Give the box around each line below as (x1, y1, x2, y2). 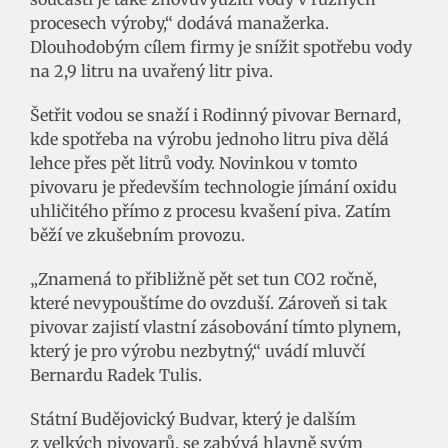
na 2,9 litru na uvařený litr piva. (30, 60, 273, 81)
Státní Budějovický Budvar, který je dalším (30, 408, 356, 429)
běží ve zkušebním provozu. (30, 224, 245, 245)
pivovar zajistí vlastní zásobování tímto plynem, (30, 316, 401, 337)
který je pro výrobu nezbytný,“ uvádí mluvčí (30, 340, 365, 361)
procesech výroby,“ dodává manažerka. (30, 12, 329, 33)
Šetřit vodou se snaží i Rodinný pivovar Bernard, (30, 104, 401, 125)
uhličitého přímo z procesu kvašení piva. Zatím (30, 200, 391, 221)
